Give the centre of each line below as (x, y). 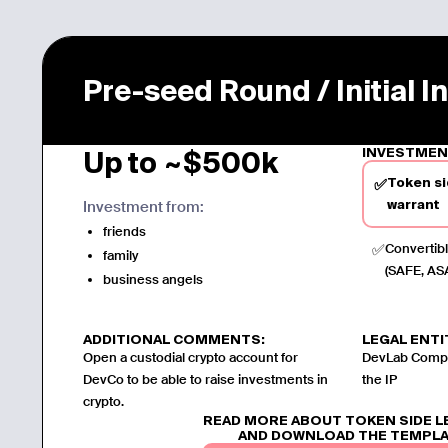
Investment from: (144, 206)
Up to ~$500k (181, 162)
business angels (153, 279)
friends (125, 231)
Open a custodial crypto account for (191, 357)
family (121, 255)
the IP (379, 379)
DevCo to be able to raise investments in (206, 379)
